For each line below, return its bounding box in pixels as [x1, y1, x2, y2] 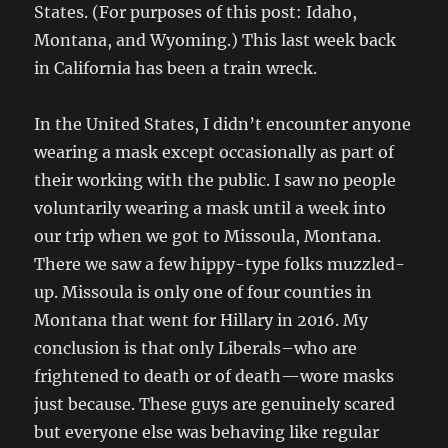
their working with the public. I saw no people [34, 169, 397, 190]
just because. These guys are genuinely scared [34, 393, 396, 414]
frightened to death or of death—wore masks [34, 365, 395, 386]
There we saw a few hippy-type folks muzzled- [34, 253, 406, 274]
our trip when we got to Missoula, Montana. [34, 225, 382, 246]
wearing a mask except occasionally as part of [34, 141, 395, 162]
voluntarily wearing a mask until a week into [34, 197, 387, 218]
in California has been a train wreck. [34, 57, 318, 78]
